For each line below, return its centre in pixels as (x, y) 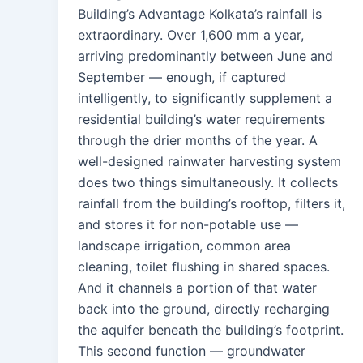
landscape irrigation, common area (184, 246)
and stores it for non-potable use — (188, 225)
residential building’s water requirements (201, 120)
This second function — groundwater (192, 351)
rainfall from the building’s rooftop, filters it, (211, 204)
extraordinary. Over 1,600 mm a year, (191, 35)
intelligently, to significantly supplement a (205, 98)
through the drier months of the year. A (198, 141)
